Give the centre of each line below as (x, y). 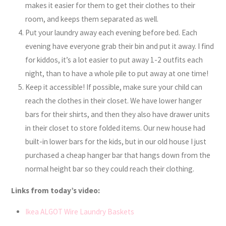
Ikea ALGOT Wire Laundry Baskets (80, 212)
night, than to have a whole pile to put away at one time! (117, 74)
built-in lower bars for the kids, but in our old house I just (116, 142)
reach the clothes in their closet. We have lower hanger (114, 101)
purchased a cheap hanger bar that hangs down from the (118, 155)
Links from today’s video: (55, 190)
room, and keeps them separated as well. (92, 19)
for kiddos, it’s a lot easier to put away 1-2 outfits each (114, 60)
